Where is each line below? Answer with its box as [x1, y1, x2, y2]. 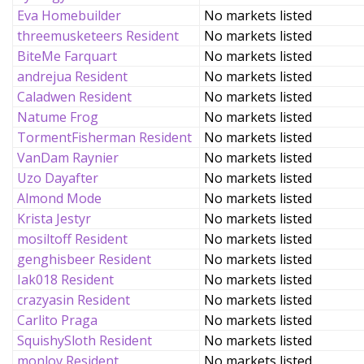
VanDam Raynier [17, 149, 119, 167]
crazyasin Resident [17, 291, 130, 309]
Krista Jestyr [17, 210, 91, 227]
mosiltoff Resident [17, 230, 128, 248]
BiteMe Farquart [17, 47, 117, 65]
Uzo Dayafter [17, 169, 98, 187]
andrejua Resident [17, 67, 128, 85]
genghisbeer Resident [17, 250, 151, 268]
